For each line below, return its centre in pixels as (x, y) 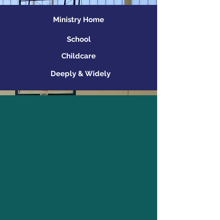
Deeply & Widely (81, 74)
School (79, 39)
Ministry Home (79, 20)
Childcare (79, 56)
